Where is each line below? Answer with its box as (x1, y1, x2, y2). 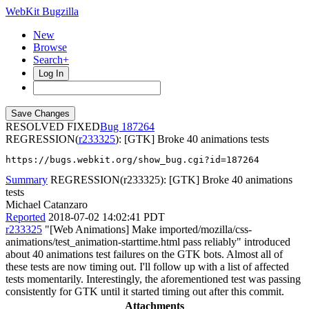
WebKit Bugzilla (6, 6, 79, 17)
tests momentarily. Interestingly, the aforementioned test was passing (6, 273, 301, 285)
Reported (6, 211, 46, 223)
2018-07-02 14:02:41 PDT (48, 211, 165, 223)
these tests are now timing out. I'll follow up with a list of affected (6, 261, 289, 272)
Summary (6, 174, 48, 186)
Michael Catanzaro (6, 199, 88, 210)
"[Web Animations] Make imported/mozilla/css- (42, 223, 252, 235)
